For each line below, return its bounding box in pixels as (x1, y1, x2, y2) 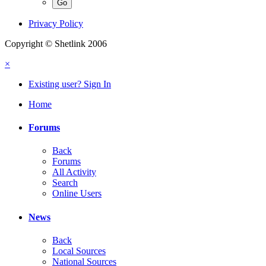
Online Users (52, 188, 102, 199)
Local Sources (52, 245, 106, 256)
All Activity (52, 167, 96, 178)
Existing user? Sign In (28, 78, 111, 89)
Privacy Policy (28, 18, 83, 28)
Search (52, 178, 78, 188)
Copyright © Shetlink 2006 (5, 38, 107, 49)
